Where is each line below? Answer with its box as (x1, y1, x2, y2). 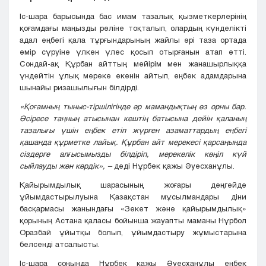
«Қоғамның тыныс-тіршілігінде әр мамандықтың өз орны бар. (20, 102, 246, 112)
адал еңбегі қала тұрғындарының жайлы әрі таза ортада (20, 35, 246, 45)
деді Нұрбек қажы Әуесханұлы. (112, 161, 235, 171)
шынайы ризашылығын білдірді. (20, 83, 139, 93)
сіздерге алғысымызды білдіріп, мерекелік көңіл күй (20, 149, 246, 159)
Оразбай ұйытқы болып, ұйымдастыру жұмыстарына (20, 227, 246, 237)
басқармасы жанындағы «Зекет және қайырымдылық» (20, 204, 246, 214)
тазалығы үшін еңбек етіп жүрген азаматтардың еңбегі (20, 125, 246, 135)
